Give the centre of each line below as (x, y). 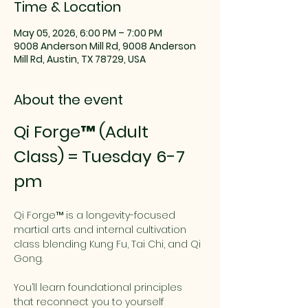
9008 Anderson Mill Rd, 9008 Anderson (105, 46)
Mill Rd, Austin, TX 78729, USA (80, 59)
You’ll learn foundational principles (99, 287)
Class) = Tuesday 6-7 (101, 156)
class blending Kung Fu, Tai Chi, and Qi (109, 244)
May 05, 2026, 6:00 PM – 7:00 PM (88, 33)
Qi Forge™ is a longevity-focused (96, 215)
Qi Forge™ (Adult (83, 132)
